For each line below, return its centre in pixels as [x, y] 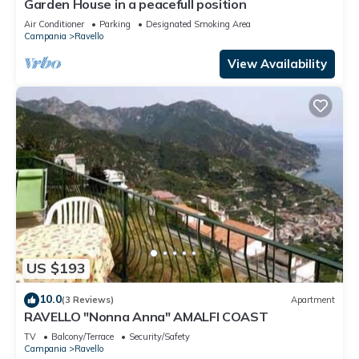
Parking [115, 24]
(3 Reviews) [88, 300]
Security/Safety [159, 336]
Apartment [313, 300]
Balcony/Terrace [83, 336]
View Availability [277, 63]
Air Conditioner [54, 24]
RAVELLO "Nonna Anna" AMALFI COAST [146, 316]
